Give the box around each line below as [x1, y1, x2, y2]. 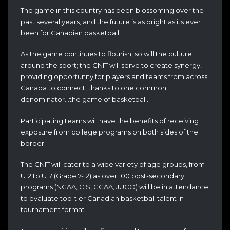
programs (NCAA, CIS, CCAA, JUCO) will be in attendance [21, 183, 208, 191]
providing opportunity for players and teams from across [21, 72, 207, 81]
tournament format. [21, 205, 86, 214]
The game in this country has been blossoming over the [21, 6, 204, 14]
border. [21, 139, 46, 147]
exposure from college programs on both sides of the [21, 127, 198, 136]
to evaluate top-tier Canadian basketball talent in [21, 194, 184, 203]
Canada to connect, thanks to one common [21, 84, 166, 92]
